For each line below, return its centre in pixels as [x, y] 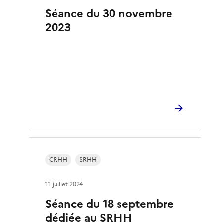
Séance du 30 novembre [109, 13]
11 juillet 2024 [64, 184]
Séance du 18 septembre [110, 204]
